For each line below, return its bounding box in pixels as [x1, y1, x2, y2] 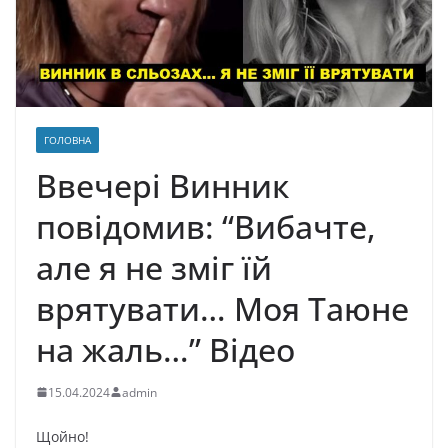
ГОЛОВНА [44, 132, 91, 147]
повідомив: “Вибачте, [36, 204, 376, 248]
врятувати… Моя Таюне [36, 286, 409, 330]
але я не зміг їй [36, 245, 272, 289]
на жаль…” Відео [36, 327, 295, 371]
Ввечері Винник [36, 163, 289, 207]
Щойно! [36, 426, 89, 446]
